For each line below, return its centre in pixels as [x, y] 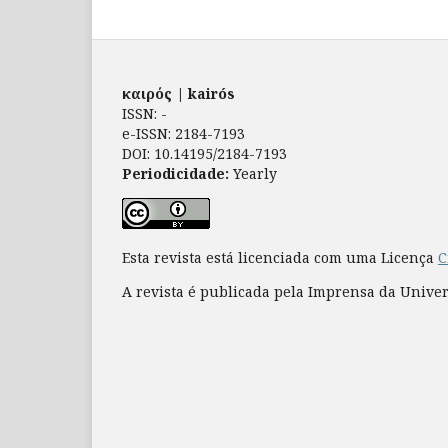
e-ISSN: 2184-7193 [183, 133]
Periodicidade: [175, 173]
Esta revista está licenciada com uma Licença [280, 257]
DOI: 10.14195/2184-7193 [204, 153]
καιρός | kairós [178, 93]
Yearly [253, 173]
